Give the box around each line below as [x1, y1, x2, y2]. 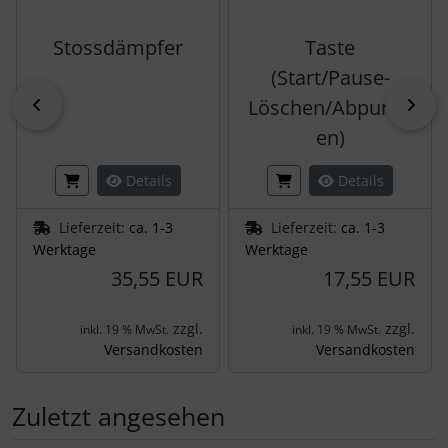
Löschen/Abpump [248, 93, 412, 121]
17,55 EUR [323, 264, 415, 292]
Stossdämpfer [53, 33, 183, 61]
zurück [46, 93, 97, 116]
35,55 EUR [111, 264, 203, 292]
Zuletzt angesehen [12, 398, 225, 433]
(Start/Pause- [270, 63, 390, 91]
